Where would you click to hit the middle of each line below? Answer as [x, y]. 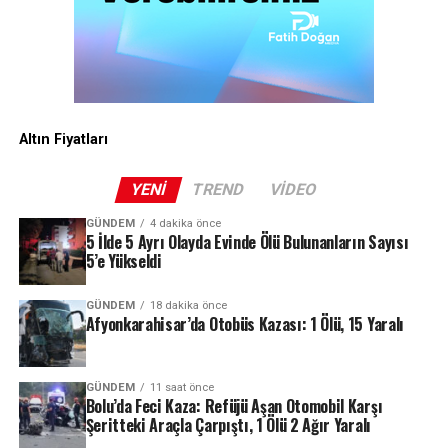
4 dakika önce [185, 223]
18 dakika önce [188, 305]
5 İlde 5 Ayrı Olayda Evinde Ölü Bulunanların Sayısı [247, 241]
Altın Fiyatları [63, 139]
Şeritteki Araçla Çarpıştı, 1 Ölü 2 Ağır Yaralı [228, 424]
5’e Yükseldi [123, 260]
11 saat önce [181, 387]
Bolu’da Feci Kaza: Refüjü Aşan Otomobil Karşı [234, 405]
